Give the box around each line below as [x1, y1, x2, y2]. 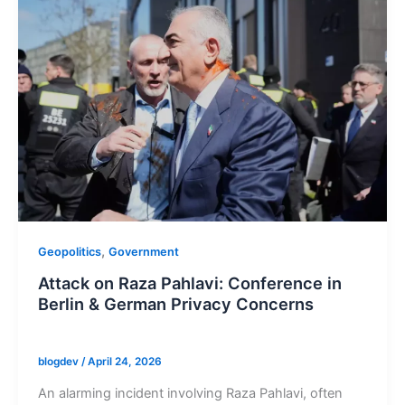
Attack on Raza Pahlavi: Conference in [37, 273, 342, 294]
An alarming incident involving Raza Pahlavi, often [37, 384, 343, 401]
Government [108, 245, 179, 259]
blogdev [37, 354, 81, 368]
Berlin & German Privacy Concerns [37, 294, 314, 315]
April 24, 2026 [87, 354, 162, 368]
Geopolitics [37, 245, 101, 259]
